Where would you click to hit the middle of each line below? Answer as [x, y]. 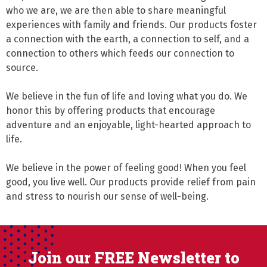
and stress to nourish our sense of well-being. [107, 196]
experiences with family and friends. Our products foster [131, 24]
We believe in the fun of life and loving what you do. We [127, 96]
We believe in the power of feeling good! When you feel [126, 167]
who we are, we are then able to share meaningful [116, 10]
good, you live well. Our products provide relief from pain [131, 182]
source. [22, 67]
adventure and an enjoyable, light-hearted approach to [128, 125]
